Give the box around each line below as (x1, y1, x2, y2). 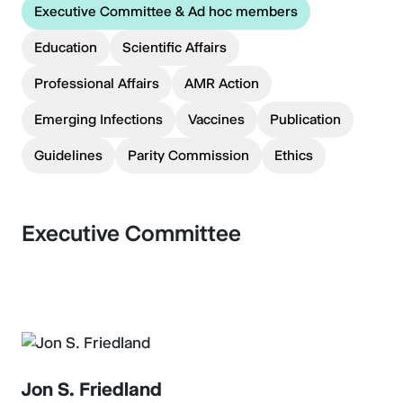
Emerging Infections (34, 111, 163, 128)
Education (34, 39, 97, 56)
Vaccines (188, 111, 245, 128)
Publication (270, 111, 341, 128)
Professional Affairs (34, 75, 159, 92)
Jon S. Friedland (22, 378, 162, 400)
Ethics (274, 147, 313, 164)
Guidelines (34, 147, 103, 164)
